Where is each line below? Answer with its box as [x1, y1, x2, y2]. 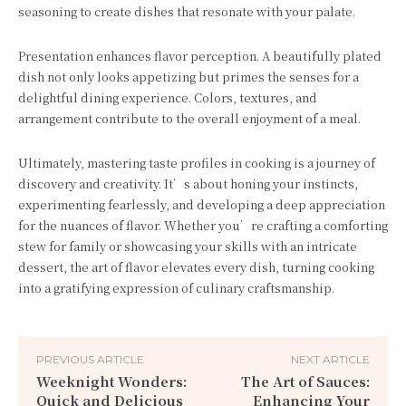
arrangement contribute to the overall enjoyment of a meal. [18, 110, 361, 127]
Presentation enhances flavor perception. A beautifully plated [18, 47, 382, 64]
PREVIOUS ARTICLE [36, 353, 144, 366]
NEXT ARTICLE [290, 353, 370, 366]
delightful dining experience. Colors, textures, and [18, 89, 317, 106]
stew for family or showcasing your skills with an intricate [18, 237, 357, 255]
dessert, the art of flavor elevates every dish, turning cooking [18, 258, 374, 275]
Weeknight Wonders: [36, 372, 187, 391]
